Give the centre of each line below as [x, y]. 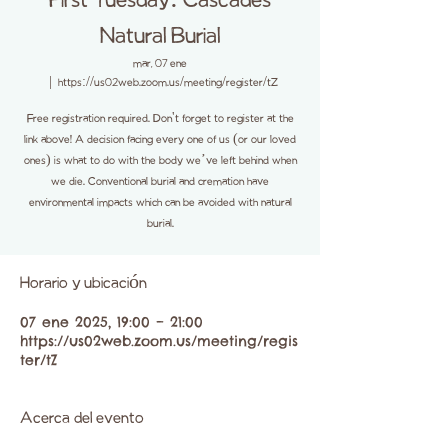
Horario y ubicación [83, 284]
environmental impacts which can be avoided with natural [160, 203]
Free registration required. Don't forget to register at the [160, 119]
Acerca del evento [82, 419]
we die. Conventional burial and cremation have [160, 182]
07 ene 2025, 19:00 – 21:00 [111, 322]
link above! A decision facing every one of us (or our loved [160, 140]
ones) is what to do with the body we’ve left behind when [160, 161]
